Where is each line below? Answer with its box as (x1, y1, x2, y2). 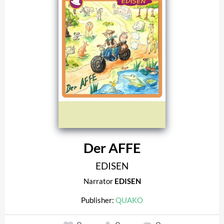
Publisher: (81, 195, 115, 204)
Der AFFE (83, 139, 140, 156)
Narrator (83, 176, 114, 185)
